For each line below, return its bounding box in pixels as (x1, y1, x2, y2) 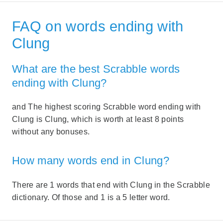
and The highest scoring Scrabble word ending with (12, 103, 201, 111)
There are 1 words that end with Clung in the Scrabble (12, 180, 210, 189)
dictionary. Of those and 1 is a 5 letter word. (12, 193, 170, 202)
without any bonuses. (12, 127, 90, 136)
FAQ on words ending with (12, 18, 184, 35)
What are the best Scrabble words (12, 62, 180, 75)
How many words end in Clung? (12, 154, 169, 167)
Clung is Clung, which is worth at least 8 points (12, 115, 184, 124)
